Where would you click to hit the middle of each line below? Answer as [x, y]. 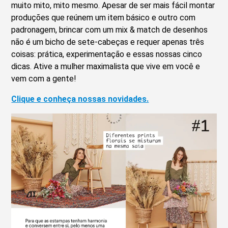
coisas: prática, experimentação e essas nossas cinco [107, 54]
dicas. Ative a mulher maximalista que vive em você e [106, 67]
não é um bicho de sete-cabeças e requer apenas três [108, 42]
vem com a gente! [44, 79]
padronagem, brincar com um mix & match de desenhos [110, 30]
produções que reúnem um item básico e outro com [104, 18]
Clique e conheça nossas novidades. [80, 99]
